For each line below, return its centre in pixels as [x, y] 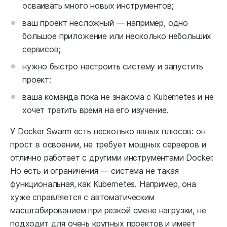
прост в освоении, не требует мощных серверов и [108, 145]
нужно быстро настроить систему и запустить [113, 67]
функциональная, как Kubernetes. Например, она [103, 184]
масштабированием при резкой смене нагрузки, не [108, 211]
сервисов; [42, 49]
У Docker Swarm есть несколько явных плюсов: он [108, 131]
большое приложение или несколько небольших [117, 36]
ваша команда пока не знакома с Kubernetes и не [118, 97]
